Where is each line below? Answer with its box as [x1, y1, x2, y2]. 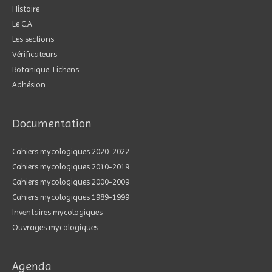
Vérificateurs [12, 49, 57, 59]
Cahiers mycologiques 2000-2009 [12, 176, 129, 186]
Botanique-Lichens [12, 64, 79, 74]
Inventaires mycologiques [12, 206, 103, 217]
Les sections [12, 33, 54, 44]
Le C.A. [12, 18, 34, 29]
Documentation [12, 116, 92, 131]
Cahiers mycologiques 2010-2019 [12, 161, 129, 171]
